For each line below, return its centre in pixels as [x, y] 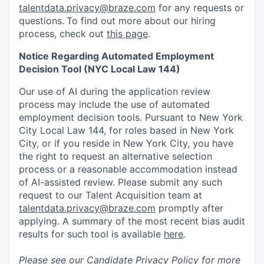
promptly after [189, 208]
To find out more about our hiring [141, 21]
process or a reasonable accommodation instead [128, 169]
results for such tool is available [91, 234]
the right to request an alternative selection [115, 156]
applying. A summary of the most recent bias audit [132, 221]
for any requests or [200, 8]
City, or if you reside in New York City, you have [126, 143]
